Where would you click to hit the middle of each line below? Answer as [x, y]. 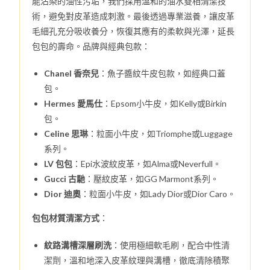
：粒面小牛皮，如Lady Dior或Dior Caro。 [159, 194]
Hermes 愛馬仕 [74, 103]
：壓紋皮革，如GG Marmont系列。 [152, 179]
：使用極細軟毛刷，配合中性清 [171, 245]
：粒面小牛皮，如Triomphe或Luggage [161, 133]
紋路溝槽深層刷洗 [78, 245]
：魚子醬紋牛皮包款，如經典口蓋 [162, 73]
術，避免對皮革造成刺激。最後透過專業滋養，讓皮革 [133, 16]
